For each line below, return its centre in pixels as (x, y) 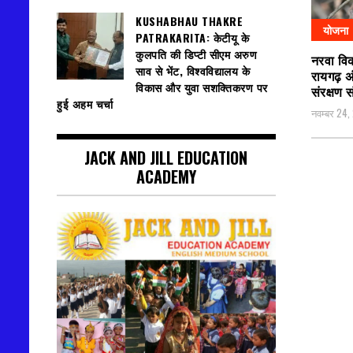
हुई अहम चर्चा (87, 104)
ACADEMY (166, 177)
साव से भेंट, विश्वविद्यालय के (193, 71)
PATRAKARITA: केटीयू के (192, 38)
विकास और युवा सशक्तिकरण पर (202, 87)
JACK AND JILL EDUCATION (166, 158)
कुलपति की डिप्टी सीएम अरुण (196, 54)
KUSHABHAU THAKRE (189, 21)
